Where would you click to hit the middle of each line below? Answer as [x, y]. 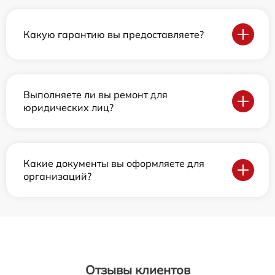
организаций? [57, 176]
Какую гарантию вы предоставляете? [114, 34]
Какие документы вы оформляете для [114, 163]
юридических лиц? [68, 107]
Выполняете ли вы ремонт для [95, 95]
